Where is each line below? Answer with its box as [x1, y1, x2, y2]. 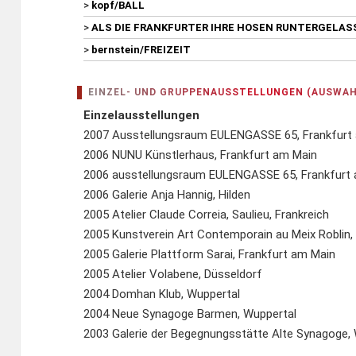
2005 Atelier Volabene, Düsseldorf [83, 267, 263, 282]
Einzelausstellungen [83, 108, 200, 123]
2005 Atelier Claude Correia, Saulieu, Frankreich [83, 207, 330, 222]
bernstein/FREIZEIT [91, 44, 192, 56]
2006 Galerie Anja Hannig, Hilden [83, 188, 251, 203]
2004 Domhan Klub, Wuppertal [83, 287, 241, 302]
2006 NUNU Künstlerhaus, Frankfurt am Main [83, 148, 318, 163]
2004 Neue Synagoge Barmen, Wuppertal [83, 307, 297, 322]
